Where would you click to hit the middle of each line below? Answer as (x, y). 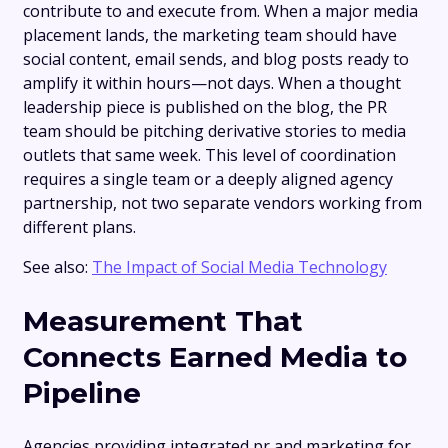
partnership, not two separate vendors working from (222, 203)
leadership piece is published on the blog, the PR (205, 107)
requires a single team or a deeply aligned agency (208, 179)
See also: (57, 267)
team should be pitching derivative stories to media (214, 131)
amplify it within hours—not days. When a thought (212, 83)
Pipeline (82, 392)
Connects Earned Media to (215, 356)
